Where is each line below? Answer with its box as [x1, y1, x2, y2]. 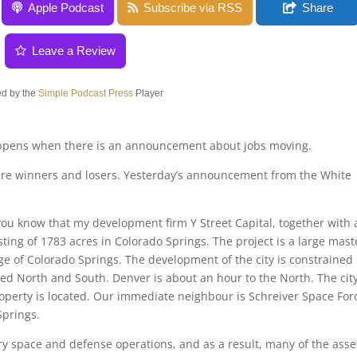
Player [132, 88, 163, 99]
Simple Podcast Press [37, 88, 133, 99]
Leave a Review [32, 44, 116, 57]
